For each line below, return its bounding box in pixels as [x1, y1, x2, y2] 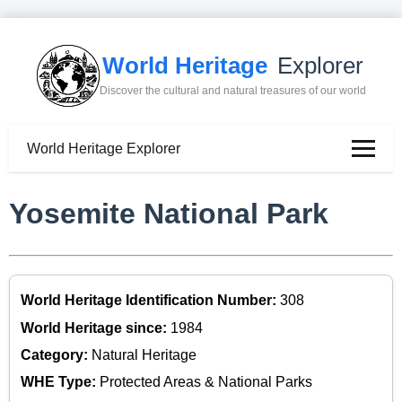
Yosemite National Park [9, 197, 328, 231]
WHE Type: [21, 374, 100, 390]
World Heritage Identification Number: [21, 293, 280, 309]
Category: [21, 347, 92, 363]
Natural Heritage [92, 347, 197, 363]
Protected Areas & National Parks [100, 374, 312, 390]
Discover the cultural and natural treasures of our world [99, 84, 366, 98]
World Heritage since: [21, 319, 170, 336]
